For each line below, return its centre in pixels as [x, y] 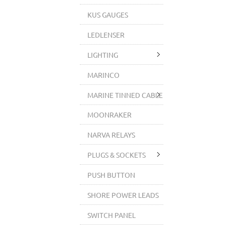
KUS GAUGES [108, 15]
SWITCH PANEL [112, 215]
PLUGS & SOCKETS [117, 155]
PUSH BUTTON [111, 175]
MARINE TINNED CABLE [125, 95]
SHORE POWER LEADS [123, 195]
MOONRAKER [110, 115]
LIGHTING [103, 55]
